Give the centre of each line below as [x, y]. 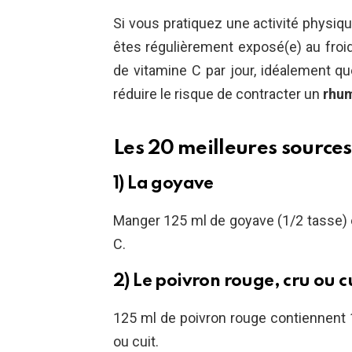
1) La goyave [163, 184]
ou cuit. [136, 342]
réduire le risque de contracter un [216, 94]
